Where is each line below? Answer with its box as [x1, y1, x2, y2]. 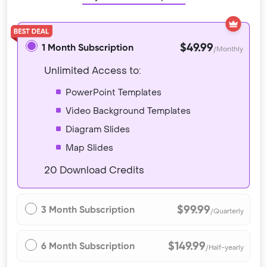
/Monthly [213, 45, 244, 54]
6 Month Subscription [41, 240, 135, 252]
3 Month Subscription [41, 204, 135, 215]
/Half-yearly [206, 243, 244, 252]
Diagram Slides [66, 124, 130, 135]
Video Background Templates [66, 105, 191, 117]
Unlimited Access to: [44, 64, 141, 77]
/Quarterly [210, 207, 244, 216]
